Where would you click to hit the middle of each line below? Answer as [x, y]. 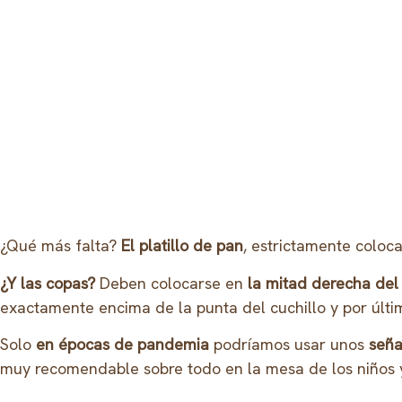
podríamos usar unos [287, 345]
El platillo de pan [182, 246]
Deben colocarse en [174, 283]
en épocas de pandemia [122, 345]
